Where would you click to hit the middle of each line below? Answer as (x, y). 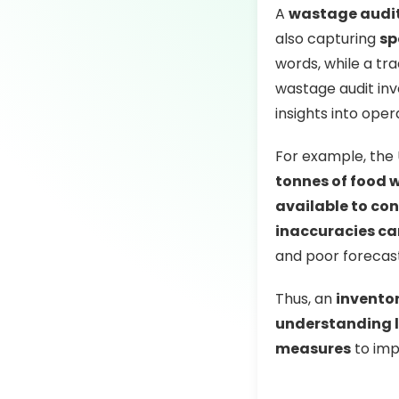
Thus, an (305, 299)
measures (313, 349)
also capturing (327, 39)
